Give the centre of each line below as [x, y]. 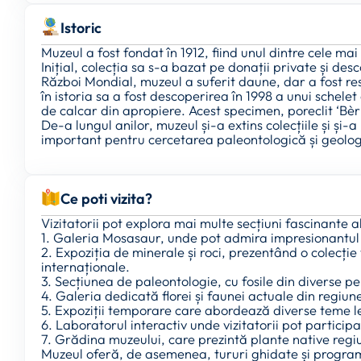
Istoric [81, 28]
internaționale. [85, 267]
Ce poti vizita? [106, 199]
